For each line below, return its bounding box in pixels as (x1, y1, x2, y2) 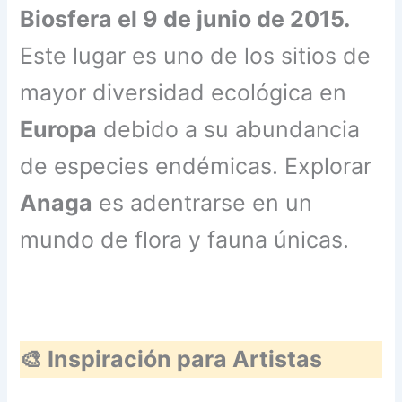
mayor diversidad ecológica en (20, 79, 347, 107)
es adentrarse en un (92, 189, 313, 217)
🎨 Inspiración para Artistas (20, 345, 323, 373)
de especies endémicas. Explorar (20, 153, 372, 180)
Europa (20, 116, 98, 144)
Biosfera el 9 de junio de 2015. (20, 5, 351, 33)
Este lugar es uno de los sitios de (20, 42, 371, 70)
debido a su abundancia (97, 116, 361, 144)
